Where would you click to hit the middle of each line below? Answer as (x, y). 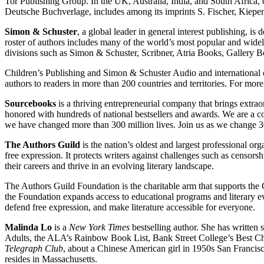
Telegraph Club (34, 248)
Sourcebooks (32, 103)
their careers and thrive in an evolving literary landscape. (110, 166)
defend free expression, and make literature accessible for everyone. (131, 207)
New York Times (100, 227)
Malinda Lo (29, 227)
